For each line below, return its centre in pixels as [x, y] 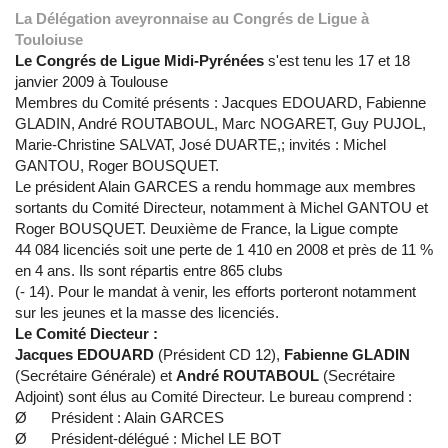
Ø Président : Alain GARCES [119, 418]
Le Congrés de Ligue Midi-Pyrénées [139, 61]
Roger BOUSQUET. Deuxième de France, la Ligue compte [206, 229]
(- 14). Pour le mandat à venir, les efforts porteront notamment [215, 292]
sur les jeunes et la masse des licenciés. [151, 313]
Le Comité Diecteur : [86, 334]
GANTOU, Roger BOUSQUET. [119, 166]
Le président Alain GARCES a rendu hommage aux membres [215, 187]
